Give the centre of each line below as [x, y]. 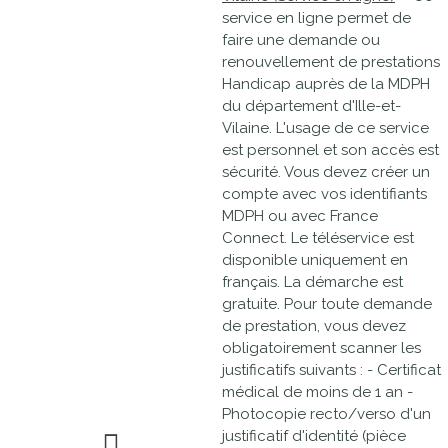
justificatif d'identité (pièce [314, 436]
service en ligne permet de [316, 18]
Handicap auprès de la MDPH [326, 84]
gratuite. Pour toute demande [327, 304]
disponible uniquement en [315, 260]
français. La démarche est [312, 282]
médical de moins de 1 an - [317, 392]
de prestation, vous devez [314, 326]
